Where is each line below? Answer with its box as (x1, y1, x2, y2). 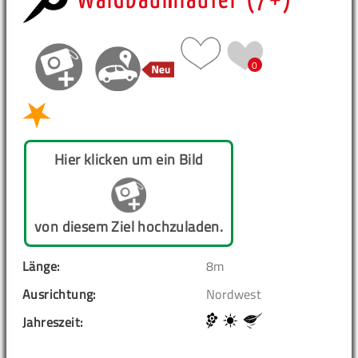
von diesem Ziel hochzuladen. (34, 216, 224, 238)
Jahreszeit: (22, 312, 83, 332)
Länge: (22, 257, 60, 276)
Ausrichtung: (22, 284, 96, 304)
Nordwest (206, 284, 262, 304)
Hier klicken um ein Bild (54, 149, 204, 171)
